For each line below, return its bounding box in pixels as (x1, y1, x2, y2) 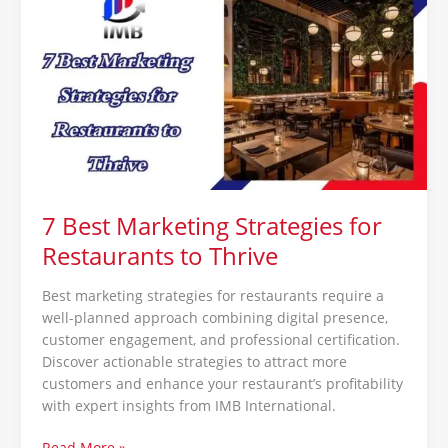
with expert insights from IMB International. (41, 395, 336, 415)
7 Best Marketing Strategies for (41, 209, 382, 242)
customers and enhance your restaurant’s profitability (41, 373, 403, 393)
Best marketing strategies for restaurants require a (41, 285, 384, 305)
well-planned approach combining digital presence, (41, 307, 388, 327)
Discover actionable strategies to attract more (41, 351, 347, 371)
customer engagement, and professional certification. (41, 329, 400, 349)
